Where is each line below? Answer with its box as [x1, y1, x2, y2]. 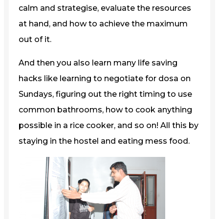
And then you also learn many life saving [19, 58, 177, 67]
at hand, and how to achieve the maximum [19, 19, 188, 28]
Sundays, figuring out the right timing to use [19, 89, 192, 99]
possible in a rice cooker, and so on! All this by [19, 120, 198, 130]
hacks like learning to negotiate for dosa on [19, 73, 191, 83]
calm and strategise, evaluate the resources [19, 3, 191, 13]
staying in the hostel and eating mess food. [19, 136, 190, 146]
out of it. [19, 34, 51, 44]
